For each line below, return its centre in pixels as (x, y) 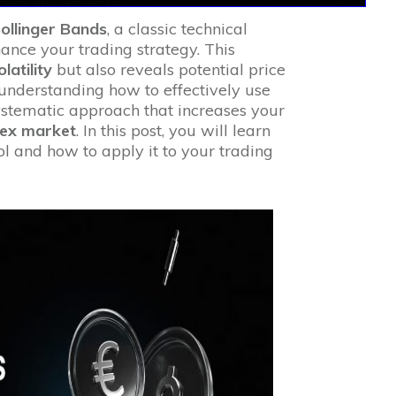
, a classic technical (177, 28)
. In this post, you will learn (173, 130)
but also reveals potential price (168, 69)
